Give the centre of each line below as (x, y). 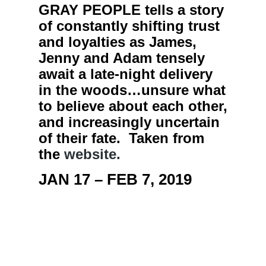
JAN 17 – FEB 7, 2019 (115, 180)
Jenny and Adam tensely (121, 58)
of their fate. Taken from (121, 138)
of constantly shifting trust (129, 26)
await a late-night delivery (125, 74)
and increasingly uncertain (129, 122)
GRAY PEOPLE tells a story (131, 10)
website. (94, 154)
